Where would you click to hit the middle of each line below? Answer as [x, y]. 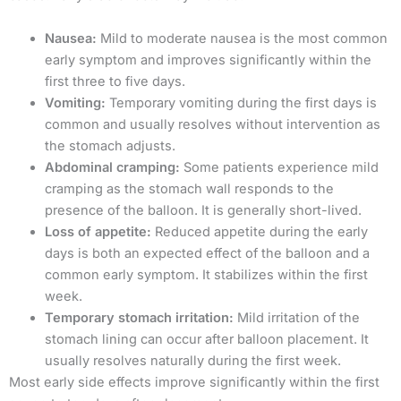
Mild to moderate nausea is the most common [242, 38]
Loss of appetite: [98, 231]
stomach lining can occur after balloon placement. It [207, 339]
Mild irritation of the [299, 317]
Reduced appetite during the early [260, 231]
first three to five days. [115, 81]
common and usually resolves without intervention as [213, 124]
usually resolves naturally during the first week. [193, 360]
